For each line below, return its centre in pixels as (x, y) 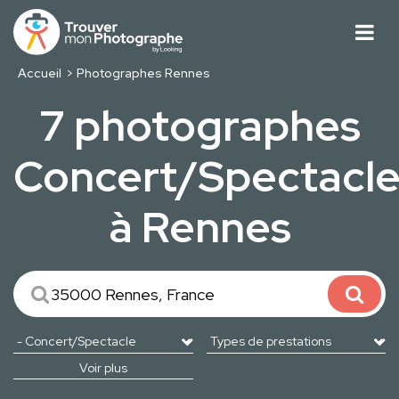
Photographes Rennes (144, 73)
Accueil (39, 73)
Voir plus (103, 368)
